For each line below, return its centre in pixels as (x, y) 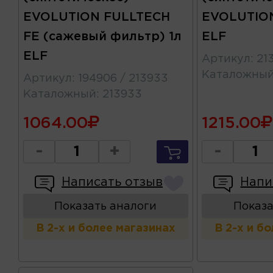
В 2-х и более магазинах (105, 229)
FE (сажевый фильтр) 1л (102, 37)
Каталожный (60, 95)
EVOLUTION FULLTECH (97, 17)
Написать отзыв (112, 183)
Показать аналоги (106, 207)
